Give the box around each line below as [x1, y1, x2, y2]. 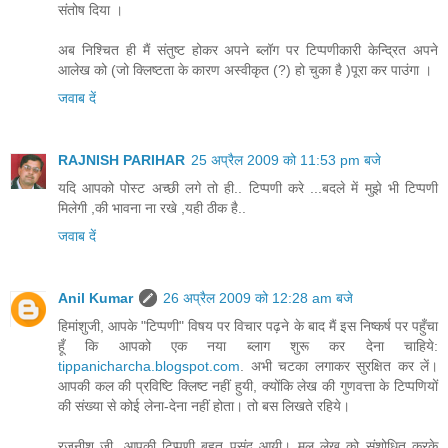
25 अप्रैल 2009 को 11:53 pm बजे [191, 152, 381, 169]
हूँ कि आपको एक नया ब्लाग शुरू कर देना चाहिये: [58, 338, 438, 355]
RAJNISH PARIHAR [58, 152, 185, 169]
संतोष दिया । [58, 2, 123, 19]
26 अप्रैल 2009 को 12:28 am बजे [163, 290, 353, 307]
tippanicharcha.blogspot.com [58, 358, 240, 375]
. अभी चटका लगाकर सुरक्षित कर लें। [240, 358, 438, 375]
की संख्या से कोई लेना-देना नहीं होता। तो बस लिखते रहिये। [58, 398, 350, 415]
